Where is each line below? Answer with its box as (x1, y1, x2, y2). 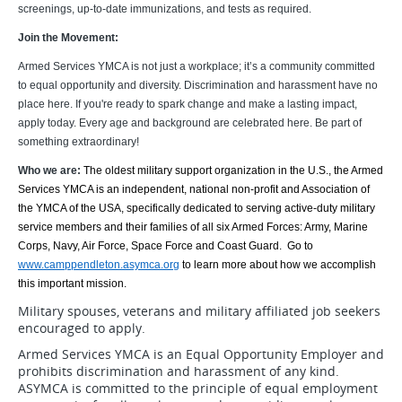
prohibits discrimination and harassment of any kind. (18, 363, 339, 380)
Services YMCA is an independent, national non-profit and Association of (18, 183, 370, 196)
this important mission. (18, 277, 132, 290)
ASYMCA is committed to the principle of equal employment (18, 380, 378, 397)
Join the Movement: (18, 31, 118, 44)
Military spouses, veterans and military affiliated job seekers (18, 302, 380, 319)
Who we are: (18, 164, 83, 177)
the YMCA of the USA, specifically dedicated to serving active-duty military (18, 202, 375, 214)
